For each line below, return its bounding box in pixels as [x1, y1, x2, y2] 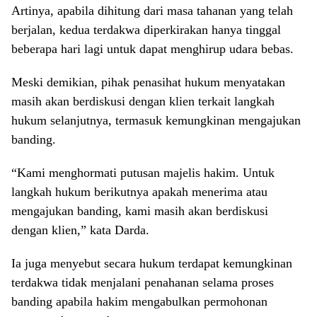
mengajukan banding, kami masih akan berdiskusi [11, 203, 268, 218]
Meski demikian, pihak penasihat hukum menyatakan [11, 74, 285, 89]
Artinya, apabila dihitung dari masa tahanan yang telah [11, 3, 293, 18]
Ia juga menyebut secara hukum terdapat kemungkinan [11, 255, 292, 270]
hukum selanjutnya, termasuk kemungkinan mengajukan [11, 113, 301, 127]
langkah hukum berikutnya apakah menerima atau [11, 184, 267, 199]
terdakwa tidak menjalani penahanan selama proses [11, 275, 274, 289]
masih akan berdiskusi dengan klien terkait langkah [11, 93, 275, 108]
